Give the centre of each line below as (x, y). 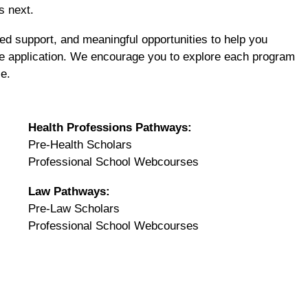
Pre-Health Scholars (80, 144)
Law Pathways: (69, 191)
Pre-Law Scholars (74, 208)
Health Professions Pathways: (110, 127)
